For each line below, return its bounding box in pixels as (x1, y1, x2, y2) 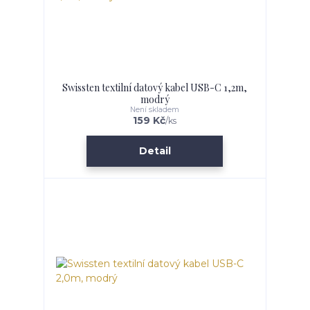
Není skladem (130, 104, 180, 114)
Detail (138, 145, 171, 158)
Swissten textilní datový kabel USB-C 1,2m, (62, 80, 248, 94)
